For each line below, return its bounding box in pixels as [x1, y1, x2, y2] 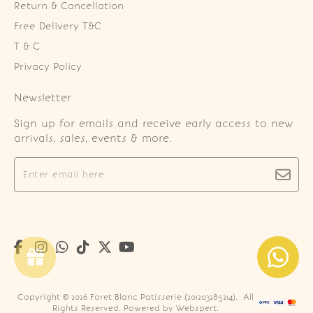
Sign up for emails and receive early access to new [14, 117, 293, 130]
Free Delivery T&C [14, 20, 101, 32]
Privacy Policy [14, 61, 82, 73]
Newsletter [14, 92, 71, 104]
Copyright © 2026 [17, 292, 90, 302]
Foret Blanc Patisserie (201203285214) [90, 292, 235, 302]
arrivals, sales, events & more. [14, 132, 172, 145]
